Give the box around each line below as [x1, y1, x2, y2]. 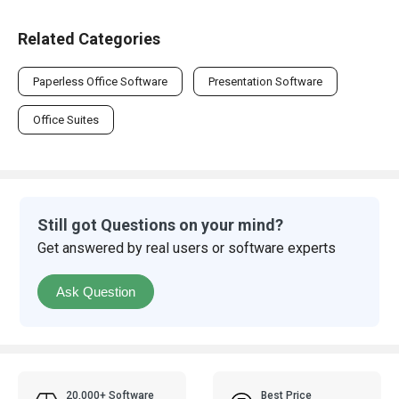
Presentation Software [208, 74, 322, 88]
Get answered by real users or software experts [37, 239, 337, 256]
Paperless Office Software [33, 74, 167, 88]
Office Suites [33, 112, 99, 126]
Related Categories [18, 28, 160, 48]
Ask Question [56, 283, 136, 299]
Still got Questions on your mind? [37, 215, 284, 234]
